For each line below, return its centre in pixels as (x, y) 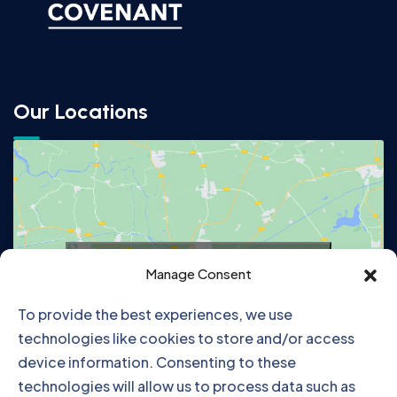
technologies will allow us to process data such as (187, 386)
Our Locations (81, 112)
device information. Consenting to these (157, 362)
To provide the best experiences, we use (155, 314)
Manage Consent (198, 273)
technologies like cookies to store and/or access (186, 338)
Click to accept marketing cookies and (198, 263)
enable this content (198, 283)
